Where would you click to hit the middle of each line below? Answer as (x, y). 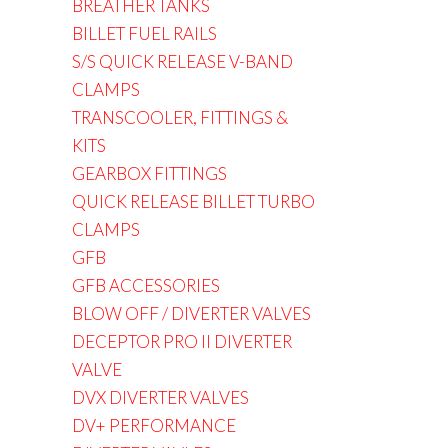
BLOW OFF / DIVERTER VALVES (191, 313)
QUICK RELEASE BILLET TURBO (193, 201)
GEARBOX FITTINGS (149, 173)
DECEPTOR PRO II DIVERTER (182, 341)
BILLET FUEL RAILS (144, 33)
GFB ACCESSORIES (146, 285)
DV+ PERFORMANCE (154, 425)
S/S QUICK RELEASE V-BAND (182, 61)
